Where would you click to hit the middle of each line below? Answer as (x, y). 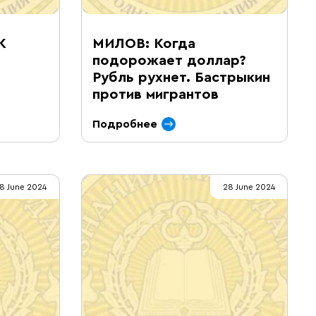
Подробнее (124, 124)
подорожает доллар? (169, 61)
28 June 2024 (249, 187)
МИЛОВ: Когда (144, 44)
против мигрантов (155, 95)
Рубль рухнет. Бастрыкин (181, 78)
